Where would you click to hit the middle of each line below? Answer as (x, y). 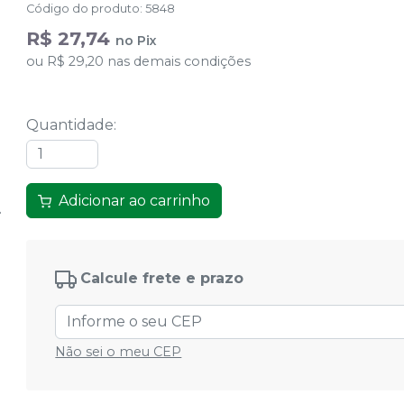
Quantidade (70, 125)
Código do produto (83, 9)
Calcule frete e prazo (162, 279)
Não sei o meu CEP (119, 352)
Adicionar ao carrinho (135, 201)
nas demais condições (178, 61)
